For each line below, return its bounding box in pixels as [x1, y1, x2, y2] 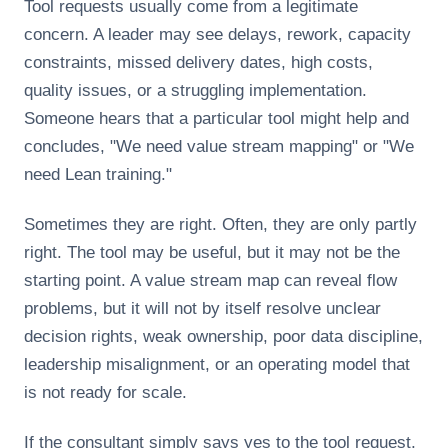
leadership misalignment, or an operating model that [24, 355, 410, 374]
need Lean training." [24, 165, 172, 184]
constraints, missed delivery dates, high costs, [24, 53, 373, 72]
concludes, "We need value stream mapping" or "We [24, 137, 414, 156]
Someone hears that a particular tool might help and [24, 109, 409, 128]
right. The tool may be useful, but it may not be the [24, 243, 400, 262]
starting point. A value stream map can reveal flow [24, 271, 397, 290]
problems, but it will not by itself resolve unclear [24, 299, 381, 318]
